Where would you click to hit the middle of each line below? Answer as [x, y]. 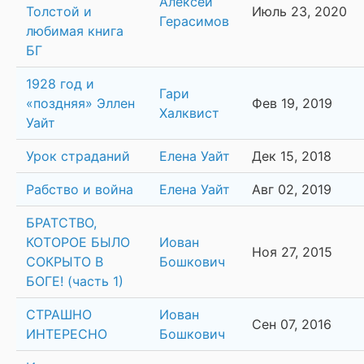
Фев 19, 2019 [292, 104]
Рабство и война [80, 190]
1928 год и [60, 84]
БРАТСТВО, [61, 223]
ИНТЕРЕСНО [67, 334]
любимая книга [75, 31]
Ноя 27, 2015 [292, 252]
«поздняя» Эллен [80, 104]
